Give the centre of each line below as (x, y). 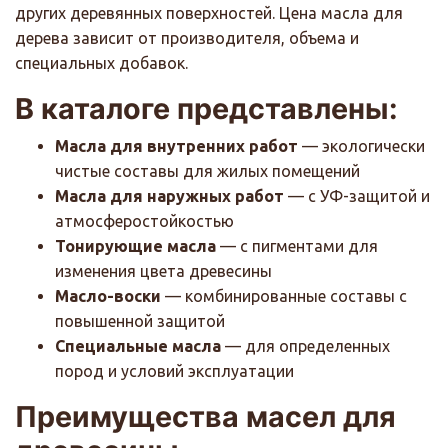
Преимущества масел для (205, 417)
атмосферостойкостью (144, 221)
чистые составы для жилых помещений (207, 171)
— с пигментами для (297, 246)
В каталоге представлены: (206, 109)
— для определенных (305, 346)
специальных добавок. (101, 63)
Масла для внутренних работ (176, 146)
